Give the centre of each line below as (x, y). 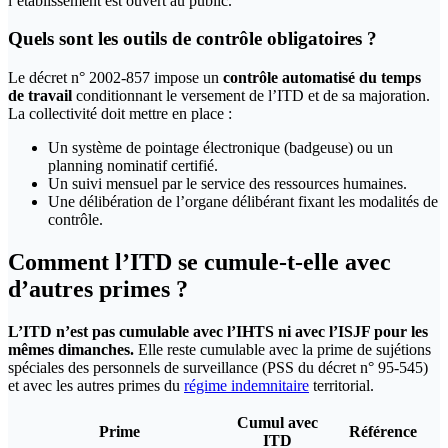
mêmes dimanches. (71, 349)
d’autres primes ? (98, 289)
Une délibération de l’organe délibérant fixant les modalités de (243, 202)
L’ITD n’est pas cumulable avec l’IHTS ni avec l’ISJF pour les (218, 331)
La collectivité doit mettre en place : (120, 114)
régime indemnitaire (246, 385)
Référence (382, 431)
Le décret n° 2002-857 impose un (115, 78)
